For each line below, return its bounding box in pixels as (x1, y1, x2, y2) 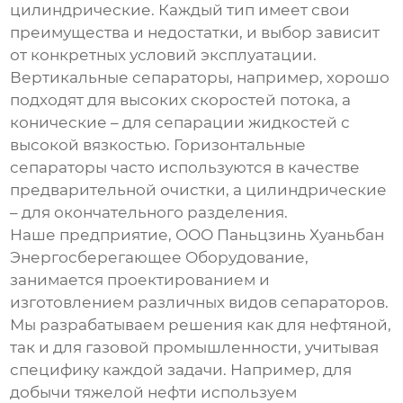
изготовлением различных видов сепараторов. (10, 293, 390, 312)
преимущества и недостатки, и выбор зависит (10, 23, 381, 42)
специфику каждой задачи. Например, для (10, 361, 353, 380)
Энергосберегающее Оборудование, (10, 248, 309, 267)
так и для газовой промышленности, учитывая (10, 338, 380, 357)
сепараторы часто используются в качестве (10, 158, 361, 177)
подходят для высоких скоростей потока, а (10, 91, 352, 110)
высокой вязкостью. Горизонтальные (10, 136, 307, 155)
